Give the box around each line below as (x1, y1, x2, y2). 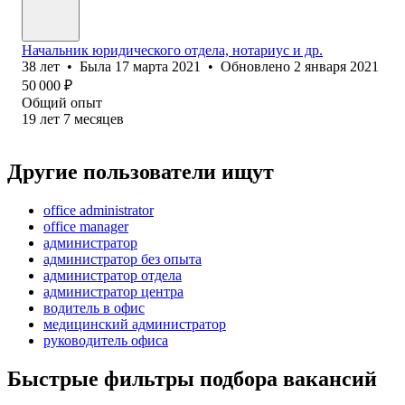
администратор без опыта (43, 250, 202, 267)
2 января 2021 (294, 58, 379, 74)
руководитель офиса (43, 332, 168, 348)
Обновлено (221, 58, 294, 74)
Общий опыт (22, 94, 102, 110)
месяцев (74, 110, 124, 127)
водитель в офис (43, 299, 145, 316)
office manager (43, 218, 128, 234)
